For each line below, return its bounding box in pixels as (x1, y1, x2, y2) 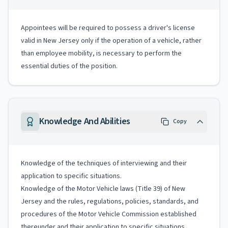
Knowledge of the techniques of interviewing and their (21, 158, 187, 168)
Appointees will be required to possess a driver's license (21, 23, 195, 33)
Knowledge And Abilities (39, 115, 130, 128)
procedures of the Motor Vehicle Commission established (21, 209, 196, 219)
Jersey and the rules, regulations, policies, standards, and (21, 196, 198, 207)
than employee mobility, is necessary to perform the (21, 48, 182, 59)
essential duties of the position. (21, 61, 118, 71)
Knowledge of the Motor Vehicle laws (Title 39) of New (21, 184, 185, 194)
